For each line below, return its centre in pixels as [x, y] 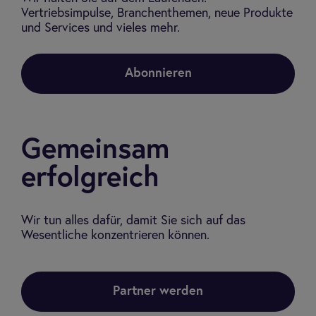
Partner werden [158, 291]
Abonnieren [158, 73]
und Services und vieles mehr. [101, 28]
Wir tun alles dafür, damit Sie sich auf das [133, 221]
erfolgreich [90, 178]
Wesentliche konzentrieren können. [115, 236]
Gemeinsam [95, 150]
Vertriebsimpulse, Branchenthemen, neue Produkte [157, 13]
